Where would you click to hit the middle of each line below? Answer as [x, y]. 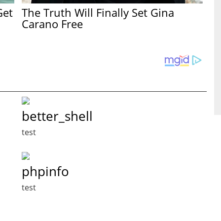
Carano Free [53, 23]
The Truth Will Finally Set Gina [98, 12]
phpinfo [45, 171]
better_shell [57, 116]
